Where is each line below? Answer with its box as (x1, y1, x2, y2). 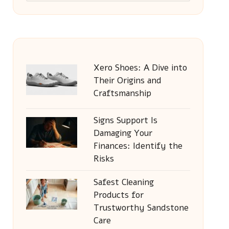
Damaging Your (93, 127, 152, 139)
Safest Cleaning (93, 176, 154, 188)
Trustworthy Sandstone (93, 202, 189, 214)
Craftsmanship (93, 87, 151, 99)
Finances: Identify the (93, 140, 182, 152)
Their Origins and (93, 75, 162, 86)
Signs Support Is (93, 114, 157, 126)
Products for (93, 189, 144, 201)
